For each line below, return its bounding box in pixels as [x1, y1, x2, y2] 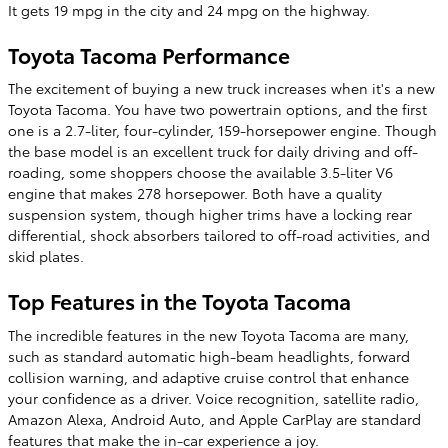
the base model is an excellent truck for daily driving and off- [8, 141, 418, 162]
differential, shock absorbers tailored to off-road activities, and [8, 225, 430, 246]
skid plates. [8, 246, 84, 267]
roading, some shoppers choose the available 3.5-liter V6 [8, 162, 393, 183]
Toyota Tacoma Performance [8, 39, 290, 69]
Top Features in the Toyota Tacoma [8, 286, 351, 316]
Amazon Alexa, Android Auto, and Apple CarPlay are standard [8, 408, 421, 429]
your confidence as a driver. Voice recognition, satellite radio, [8, 387, 419, 408]
